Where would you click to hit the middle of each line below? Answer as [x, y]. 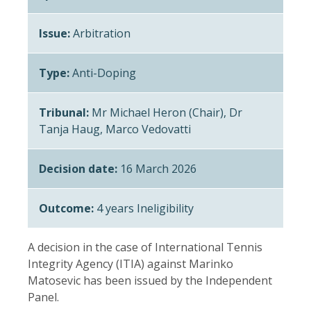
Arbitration [100, 33]
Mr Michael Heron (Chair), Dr [166, 112]
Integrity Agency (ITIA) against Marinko [131, 263]
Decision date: [78, 168]
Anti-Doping [103, 73]
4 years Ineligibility [144, 208]
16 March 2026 [157, 168]
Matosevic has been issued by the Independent [150, 280]
